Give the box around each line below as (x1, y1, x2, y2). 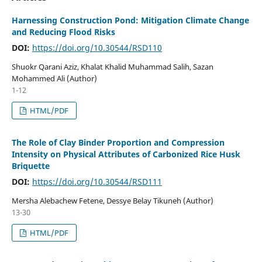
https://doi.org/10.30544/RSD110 (32, 42, 162, 53)
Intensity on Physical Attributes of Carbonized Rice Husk (11, 148, 240, 160)
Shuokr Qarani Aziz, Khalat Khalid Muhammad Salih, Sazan (11, 61, 213, 72)
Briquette (11, 160, 50, 171)
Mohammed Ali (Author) (11, 73, 97, 84)
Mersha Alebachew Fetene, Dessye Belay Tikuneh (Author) (11, 195, 213, 206)
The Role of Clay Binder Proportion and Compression (11, 136, 225, 148)
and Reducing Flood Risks (11, 26, 115, 37)
